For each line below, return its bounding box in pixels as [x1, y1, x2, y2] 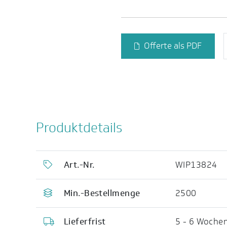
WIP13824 [175, 159, 217, 171]
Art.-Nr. [63, 159, 95, 171]
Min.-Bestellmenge [63, 187, 140, 200]
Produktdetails [35, 118, 122, 137]
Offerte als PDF [143, 40, 202, 52]
